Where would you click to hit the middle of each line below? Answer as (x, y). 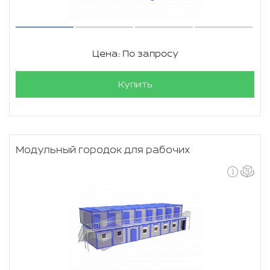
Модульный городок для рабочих (103, 150)
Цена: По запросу (135, 54)
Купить (135, 85)
